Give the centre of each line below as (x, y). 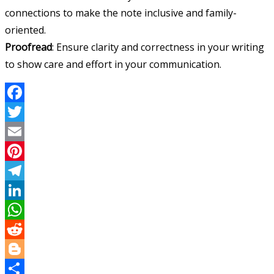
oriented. (25, 30)
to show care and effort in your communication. (113, 65)
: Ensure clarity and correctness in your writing (158, 47)
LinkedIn (25, 210)
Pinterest (26, 171)
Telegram (27, 191)
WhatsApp (29, 230)
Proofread (28, 47)
